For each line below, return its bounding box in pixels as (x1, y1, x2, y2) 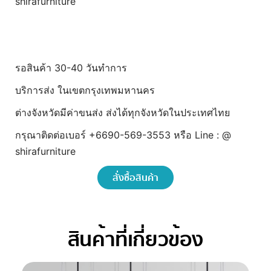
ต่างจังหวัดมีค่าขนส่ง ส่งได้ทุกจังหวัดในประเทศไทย (15, 106, 230, 119)
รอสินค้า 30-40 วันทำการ (15, 62, 127, 74)
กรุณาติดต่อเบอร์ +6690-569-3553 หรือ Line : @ (15, 129, 231, 141)
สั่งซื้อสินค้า (113, 170, 158, 186)
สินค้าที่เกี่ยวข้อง (67, 223, 204, 256)
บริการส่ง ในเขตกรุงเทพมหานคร (15, 84, 155, 96)
